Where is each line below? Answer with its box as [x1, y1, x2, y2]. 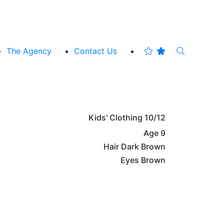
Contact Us [74, 45, 117, 56]
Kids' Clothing [88, 112, 142, 122]
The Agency [6, 45, 51, 56]
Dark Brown [121, 141, 165, 151]
